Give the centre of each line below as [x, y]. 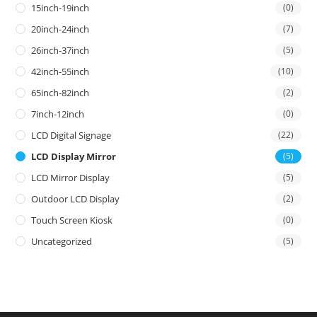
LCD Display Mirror [74, 156]
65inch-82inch [60, 92]
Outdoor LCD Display [76, 198]
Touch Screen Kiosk [72, 220]
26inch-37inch [60, 50]
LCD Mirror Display [71, 177]
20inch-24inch [60, 29]
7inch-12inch [58, 114]
